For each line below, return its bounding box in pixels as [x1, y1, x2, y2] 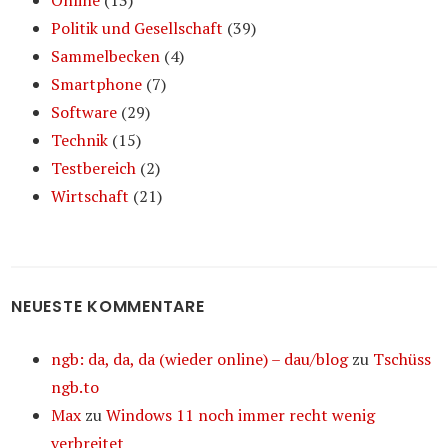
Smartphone [51, 73, 143, 95]
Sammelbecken [51, 45, 161, 67]
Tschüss [373, 348, 432, 370]
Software [51, 101, 118, 123]
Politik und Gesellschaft [51, 17, 224, 39]
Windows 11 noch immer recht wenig [106, 404, 376, 426]
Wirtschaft [51, 185, 130, 207]
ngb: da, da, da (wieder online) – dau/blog [51, 348, 349, 370]
